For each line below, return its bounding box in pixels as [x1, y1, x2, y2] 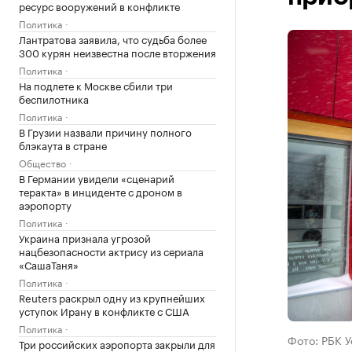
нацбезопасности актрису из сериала [19, 243, 203, 258]
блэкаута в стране [19, 137, 107, 152]
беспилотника [19, 90, 89, 106]
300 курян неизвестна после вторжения [19, 44, 216, 60]
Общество [19, 155, 66, 170]
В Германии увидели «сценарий [19, 170, 174, 185]
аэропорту [19, 196, 71, 212]
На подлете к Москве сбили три [19, 77, 173, 93]
